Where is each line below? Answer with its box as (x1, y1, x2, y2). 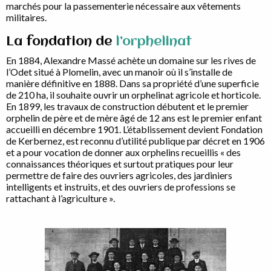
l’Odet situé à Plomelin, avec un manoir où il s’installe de (6, 66, 232, 77)
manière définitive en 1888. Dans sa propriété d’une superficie (6, 77, 259, 89)
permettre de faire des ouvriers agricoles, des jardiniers (6, 169, 232, 181)
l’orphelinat (116, 36, 192, 48)
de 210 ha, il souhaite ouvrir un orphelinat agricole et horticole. (6, 89, 261, 100)
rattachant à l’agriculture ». (6, 192, 115, 204)
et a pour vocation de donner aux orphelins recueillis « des (6, 146, 241, 158)
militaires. (6, 11, 47, 23)
